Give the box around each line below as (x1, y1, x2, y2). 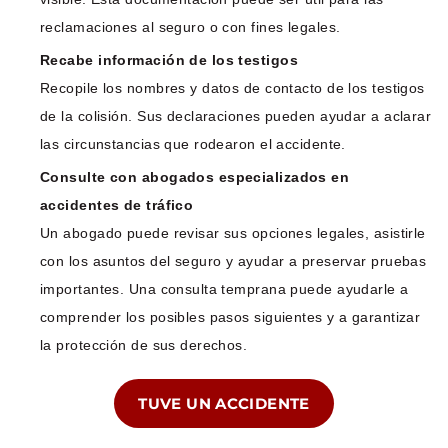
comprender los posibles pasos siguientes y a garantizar (40, 308, 421, 325)
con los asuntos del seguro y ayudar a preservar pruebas (40, 252, 427, 269)
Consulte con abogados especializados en (40, 168, 350, 185)
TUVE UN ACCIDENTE (138, 393, 310, 413)
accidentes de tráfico (40, 196, 194, 213)
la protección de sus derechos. (40, 336, 248, 353)
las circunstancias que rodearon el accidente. (40, 135, 346, 152)
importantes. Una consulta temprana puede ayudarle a (40, 280, 409, 297)
